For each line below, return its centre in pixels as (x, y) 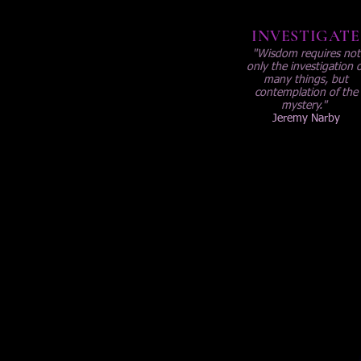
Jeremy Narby (306, 118)
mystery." (304, 106)
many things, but (306, 80)
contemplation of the (306, 93)
